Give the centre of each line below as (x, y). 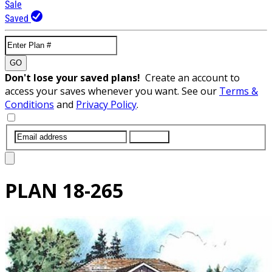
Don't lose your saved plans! (75, 77)
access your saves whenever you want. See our (112, 91)
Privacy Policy (106, 104)
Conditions (29, 104)
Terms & (239, 91)
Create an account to (192, 77)
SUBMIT (149, 137)
